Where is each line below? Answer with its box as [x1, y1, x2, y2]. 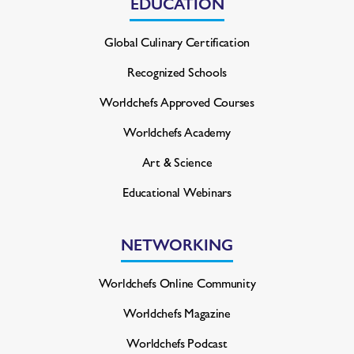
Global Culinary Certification [104, 32, 250, 51]
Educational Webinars [122, 183, 232, 201]
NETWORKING [121, 232, 233, 256]
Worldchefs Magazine [123, 303, 231, 322]
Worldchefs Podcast [126, 333, 228, 352]
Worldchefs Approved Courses [100, 92, 254, 111]
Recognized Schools [126, 62, 228, 81]
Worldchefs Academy [123, 122, 231, 141]
